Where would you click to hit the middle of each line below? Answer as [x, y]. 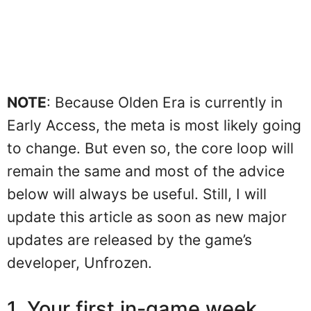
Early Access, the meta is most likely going [154, 125]
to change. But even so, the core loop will [150, 148]
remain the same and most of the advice [146, 171]
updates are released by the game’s [129, 239]
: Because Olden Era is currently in [165, 102]
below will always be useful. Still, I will [137, 194]
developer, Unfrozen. [79, 262]
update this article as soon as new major [147, 217]
